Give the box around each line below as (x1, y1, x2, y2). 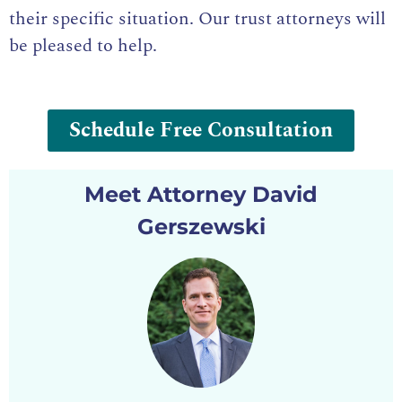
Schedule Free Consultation (69, 115, 333, 147)
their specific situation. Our (9, 5, 234, 33)
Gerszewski (136, 214, 266, 240)
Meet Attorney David (84, 181, 318, 208)
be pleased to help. (9, 32, 162, 60)
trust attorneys (234, 5, 352, 33)
